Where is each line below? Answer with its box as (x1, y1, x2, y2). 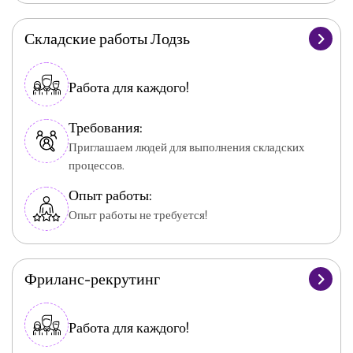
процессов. (69, 158, 124, 173)
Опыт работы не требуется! (69, 207, 207, 223)
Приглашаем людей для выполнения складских (69, 139, 305, 155)
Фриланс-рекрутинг (24, 268, 160, 289)
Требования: (69, 118, 143, 136)
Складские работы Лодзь (24, 28, 190, 49)
